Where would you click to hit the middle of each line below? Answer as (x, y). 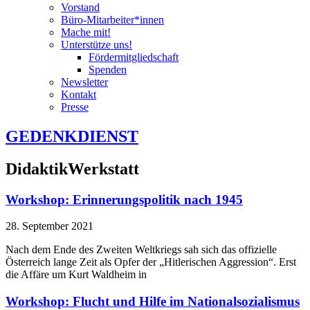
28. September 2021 (49, 226)
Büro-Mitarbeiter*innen (112, 20)
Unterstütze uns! (97, 45)
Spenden (108, 70)
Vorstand (80, 7)
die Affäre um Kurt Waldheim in (76, 275)
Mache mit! (86, 32)
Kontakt (79, 94)
